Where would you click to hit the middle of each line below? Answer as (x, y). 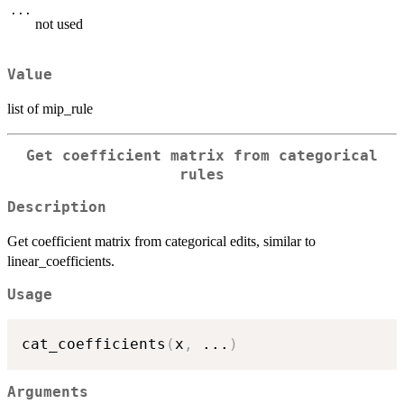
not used (59, 24)
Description (57, 208)
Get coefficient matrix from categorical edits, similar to (161, 242)
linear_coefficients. (61, 262)
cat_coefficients (94, 344)
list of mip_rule (50, 108)
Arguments (48, 393)
